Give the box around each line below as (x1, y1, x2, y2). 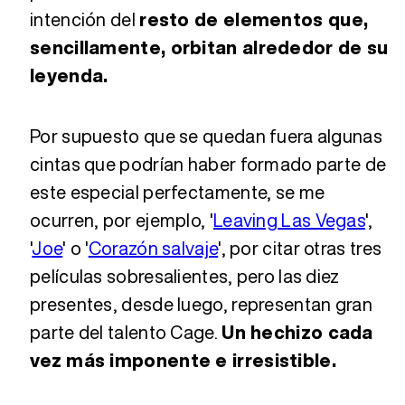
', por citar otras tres (218, 234, 382, 261)
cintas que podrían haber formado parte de (30, 150, 387, 177)
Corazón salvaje (88, 234, 219, 261)
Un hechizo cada (221, 318, 373, 345)
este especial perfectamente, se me (30, 178, 325, 205)
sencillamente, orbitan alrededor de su (30, 33, 389, 61)
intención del (30, 5, 140, 33)
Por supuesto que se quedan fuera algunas (30, 122, 382, 149)
